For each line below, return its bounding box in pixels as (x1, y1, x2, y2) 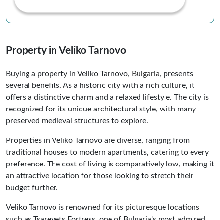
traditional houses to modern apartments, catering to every (6, 148, 209, 156)
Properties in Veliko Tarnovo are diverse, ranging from (6, 136, 190, 144)
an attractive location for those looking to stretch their (6, 171, 193, 180)
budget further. (6, 183, 58, 192)
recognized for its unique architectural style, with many (6, 105, 196, 113)
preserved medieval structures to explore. (6, 116, 148, 125)
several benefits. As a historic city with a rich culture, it (6, 81, 194, 89)
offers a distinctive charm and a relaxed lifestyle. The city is (6, 93, 209, 101)
